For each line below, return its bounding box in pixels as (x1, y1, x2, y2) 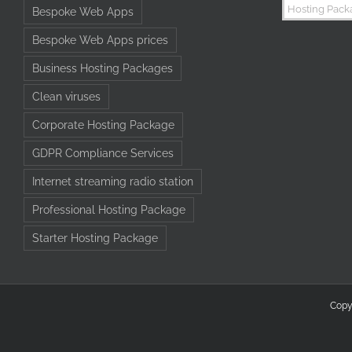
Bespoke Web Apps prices (32, 32, 168, 46)
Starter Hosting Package (32, 230, 158, 244)
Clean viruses (32, 89, 101, 103)
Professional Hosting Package (32, 202, 185, 216)
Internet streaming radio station (32, 174, 193, 188)
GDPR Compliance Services (32, 145, 174, 159)
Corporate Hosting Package (32, 117, 174, 131)
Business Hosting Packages (32, 60, 173, 75)
